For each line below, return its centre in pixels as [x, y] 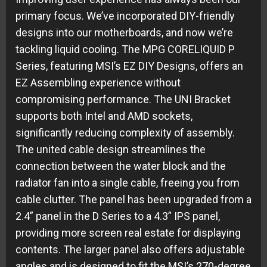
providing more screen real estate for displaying [128, 232]
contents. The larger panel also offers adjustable [130, 249]
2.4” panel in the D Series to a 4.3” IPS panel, [118, 216]
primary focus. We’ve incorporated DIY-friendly [125, 15]
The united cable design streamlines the [111, 149]
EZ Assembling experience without [98, 82]
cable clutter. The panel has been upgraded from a [133, 199]
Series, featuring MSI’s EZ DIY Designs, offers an [129, 66]
